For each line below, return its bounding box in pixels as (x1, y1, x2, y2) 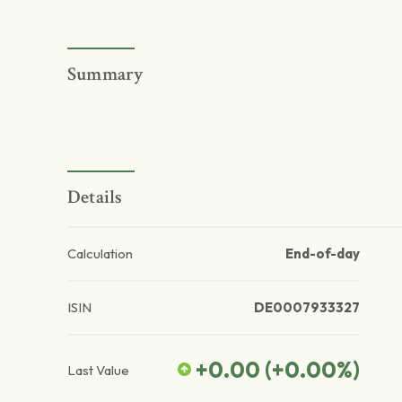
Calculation (67, 245, 133, 263)
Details (67, 185, 123, 210)
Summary (67, 62, 144, 87)
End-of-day (284, 245, 360, 263)
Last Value (67, 361, 129, 379)
